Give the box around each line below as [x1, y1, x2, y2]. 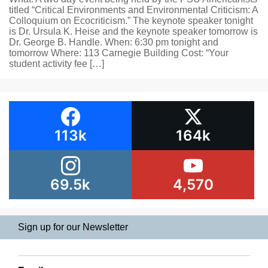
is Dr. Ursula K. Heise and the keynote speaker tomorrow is [9, 26, 258, 36]
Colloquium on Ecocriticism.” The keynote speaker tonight [9, 16, 253, 26]
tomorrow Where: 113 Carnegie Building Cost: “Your [9, 48, 229, 58]
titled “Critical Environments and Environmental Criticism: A [9, 5, 258, 15]
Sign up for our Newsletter [18, 222, 128, 232]
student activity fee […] [9, 59, 104, 69]
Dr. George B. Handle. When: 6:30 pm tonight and [9, 37, 218, 47]
